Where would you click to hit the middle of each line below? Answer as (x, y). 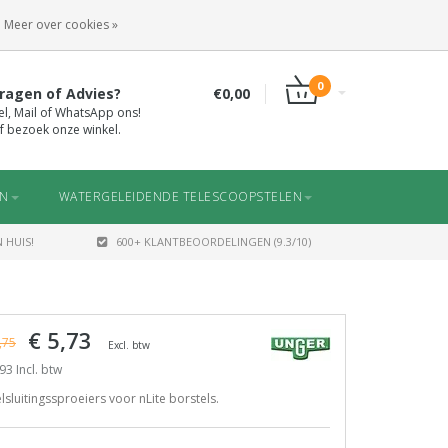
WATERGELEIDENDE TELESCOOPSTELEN (180, 196)
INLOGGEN (191, 20)
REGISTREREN (305, 20)
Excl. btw (129, 345)
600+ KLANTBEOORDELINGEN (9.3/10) (213, 241)
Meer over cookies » (61, 24)
